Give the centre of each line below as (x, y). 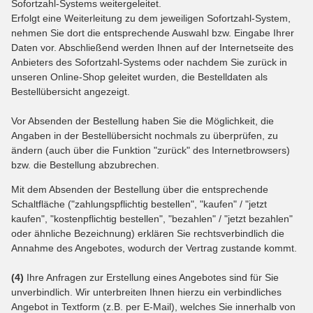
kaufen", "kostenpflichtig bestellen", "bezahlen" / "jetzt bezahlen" (152, 218)
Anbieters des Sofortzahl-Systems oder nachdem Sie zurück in (149, 62)
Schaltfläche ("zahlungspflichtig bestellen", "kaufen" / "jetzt (139, 204)
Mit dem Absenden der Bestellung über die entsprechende (140, 189)
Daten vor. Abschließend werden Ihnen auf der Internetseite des (152, 47)
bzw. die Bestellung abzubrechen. (85, 165)
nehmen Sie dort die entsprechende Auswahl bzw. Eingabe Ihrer (153, 32)
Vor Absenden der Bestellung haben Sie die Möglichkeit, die (143, 121)
